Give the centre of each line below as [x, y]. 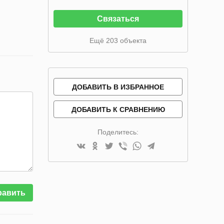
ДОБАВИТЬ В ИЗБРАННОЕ [118, 87]
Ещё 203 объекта [118, 40]
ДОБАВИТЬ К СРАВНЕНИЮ [118, 109]
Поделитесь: [118, 132]
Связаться [118, 19]
